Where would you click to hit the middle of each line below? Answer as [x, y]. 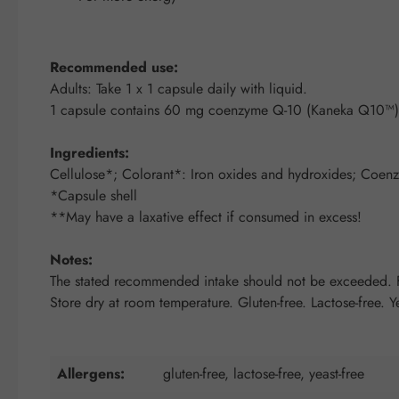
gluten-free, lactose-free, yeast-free [264, 373]
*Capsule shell [94, 195]
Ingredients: [90, 152]
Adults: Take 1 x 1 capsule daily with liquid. [179, 88]
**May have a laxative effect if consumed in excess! [206, 216]
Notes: [71, 259]
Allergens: [91, 373]
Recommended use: [114, 67]
